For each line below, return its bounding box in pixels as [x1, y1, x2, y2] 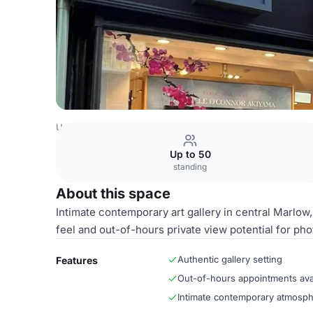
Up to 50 [169, 148, 211, 160]
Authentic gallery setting [177, 254, 282, 265]
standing [173, 161, 207, 172]
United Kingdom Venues [56, 122, 161, 133]
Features [56, 254, 98, 266]
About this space [56, 185, 170, 202]
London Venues [171, 122, 240, 133]
